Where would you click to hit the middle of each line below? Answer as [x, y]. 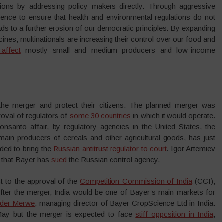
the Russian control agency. [113, 159]
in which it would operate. [173, 115]
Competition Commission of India [136, 181]
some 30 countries [100, 115]
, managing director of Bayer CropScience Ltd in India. [125, 203]
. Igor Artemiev [191, 148]
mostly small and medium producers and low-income [118, 50]
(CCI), [204, 181]
